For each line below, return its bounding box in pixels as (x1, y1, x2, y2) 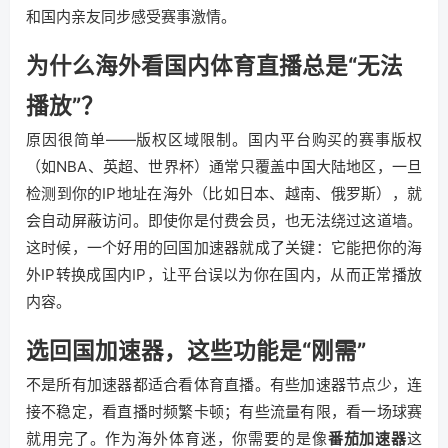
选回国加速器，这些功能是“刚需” (26, 337, 366, 364)
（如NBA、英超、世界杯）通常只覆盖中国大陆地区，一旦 (26, 157, 422, 176)
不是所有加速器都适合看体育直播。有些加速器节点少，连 (26, 375, 422, 394)
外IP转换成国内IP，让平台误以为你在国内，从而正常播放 (26, 265, 422, 284)
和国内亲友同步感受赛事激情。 (26, 7, 236, 26)
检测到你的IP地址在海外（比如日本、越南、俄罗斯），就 (26, 184, 422, 203)
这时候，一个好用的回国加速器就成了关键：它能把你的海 (26, 238, 422, 257)
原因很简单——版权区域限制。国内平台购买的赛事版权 (26, 130, 422, 149)
